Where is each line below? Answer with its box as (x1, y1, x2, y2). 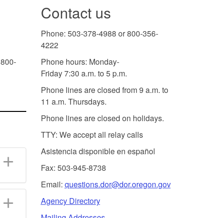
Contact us (40, 1, 111, 23)
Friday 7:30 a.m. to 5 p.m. (40, 67, 127, 79)
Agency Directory (40, 195, 100, 206)
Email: (40, 178, 65, 190)
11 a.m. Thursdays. (40, 95, 107, 107)
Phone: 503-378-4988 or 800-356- (40, 27, 158, 39)
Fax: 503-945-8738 (40, 162, 106, 173)
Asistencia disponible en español (40, 145, 155, 157)
